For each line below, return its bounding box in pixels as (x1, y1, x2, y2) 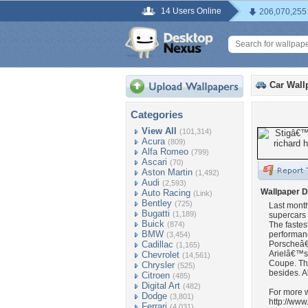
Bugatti (142, 208, 170, 219)
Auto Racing (142, 188, 190, 198)
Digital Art (142, 280, 180, 291)
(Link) (193, 189, 212, 197)
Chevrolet (142, 250, 179, 260)
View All (142, 126, 177, 136)
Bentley (142, 198, 172, 208)
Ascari (142, 157, 167, 167)
